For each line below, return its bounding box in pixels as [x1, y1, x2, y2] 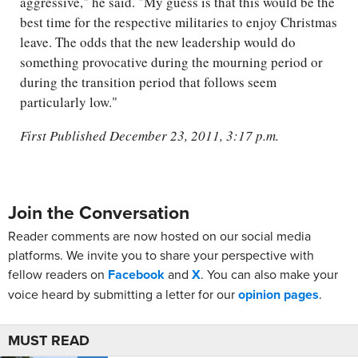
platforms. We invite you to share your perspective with [8, 246, 314, 265]
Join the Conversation [8, 199, 189, 226]
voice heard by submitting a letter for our [8, 285, 238, 304]
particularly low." [20, 93, 117, 112]
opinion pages [238, 285, 319, 304]
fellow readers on [8, 265, 108, 284]
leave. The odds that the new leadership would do [20, 33, 296, 52]
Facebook [108, 265, 165, 284]
